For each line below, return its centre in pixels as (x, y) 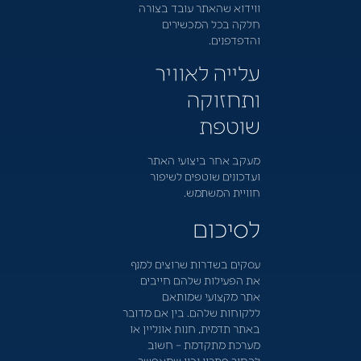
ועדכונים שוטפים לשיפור (205, 176)
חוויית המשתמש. (222, 192)
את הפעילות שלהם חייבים (200, 279)
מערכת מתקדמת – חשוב (203, 344)
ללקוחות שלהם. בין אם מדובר (191, 311)
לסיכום (226, 227)
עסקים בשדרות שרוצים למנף (195, 263)
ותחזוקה (223, 99)
